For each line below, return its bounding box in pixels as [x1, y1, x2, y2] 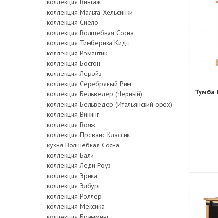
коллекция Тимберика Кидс [47, 38, 129, 47]
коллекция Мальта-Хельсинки [47, 7, 133, 17]
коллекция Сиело [47, 18, 98, 27]
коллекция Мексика [47, 201, 105, 211]
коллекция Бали [47, 150, 94, 160]
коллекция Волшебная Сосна [47, 28, 134, 37]
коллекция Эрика [47, 171, 97, 180]
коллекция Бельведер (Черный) [47, 89, 142, 98]
